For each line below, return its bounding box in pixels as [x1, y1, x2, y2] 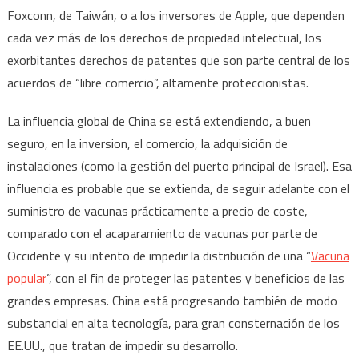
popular [6, 268, 46, 288]
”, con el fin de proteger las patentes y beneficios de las [46, 268, 345, 288]
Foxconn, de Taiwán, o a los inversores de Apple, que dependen [6, 5, 345, 25]
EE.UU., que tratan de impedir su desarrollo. [6, 335, 238, 355]
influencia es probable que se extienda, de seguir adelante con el [6, 178, 349, 198]
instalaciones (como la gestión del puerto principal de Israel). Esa [6, 155, 352, 175]
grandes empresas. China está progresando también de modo [6, 290, 337, 310]
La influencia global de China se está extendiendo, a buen [6, 111, 311, 131]
